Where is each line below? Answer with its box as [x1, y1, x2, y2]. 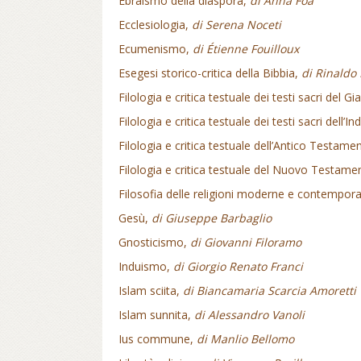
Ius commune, [118, 331, 197, 346]
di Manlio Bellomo [197, 331, 294, 346]
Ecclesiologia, [118, 17, 192, 32]
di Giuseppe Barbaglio [151, 210, 272, 226]
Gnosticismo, [118, 234, 190, 250]
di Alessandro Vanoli [194, 307, 305, 322]
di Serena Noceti [192, 17, 281, 32]
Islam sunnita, [118, 307, 194, 322]
